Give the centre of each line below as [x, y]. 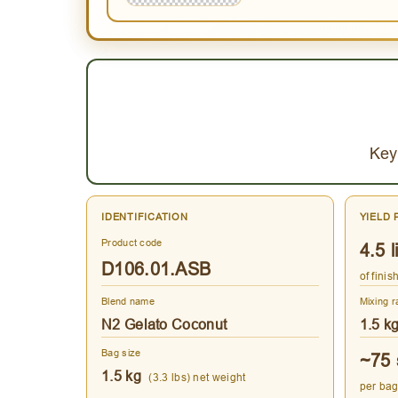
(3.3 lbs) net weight [197, 378]
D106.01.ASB [156, 269]
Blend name [128, 302]
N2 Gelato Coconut [164, 325]
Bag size [121, 353]
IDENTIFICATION [145, 217]
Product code [132, 243]
